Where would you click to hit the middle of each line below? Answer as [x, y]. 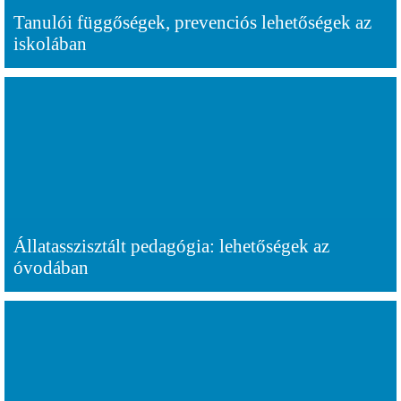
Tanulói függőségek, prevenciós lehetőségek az [192, 22]
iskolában [50, 43]
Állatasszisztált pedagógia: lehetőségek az [171, 246]
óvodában [51, 267]
